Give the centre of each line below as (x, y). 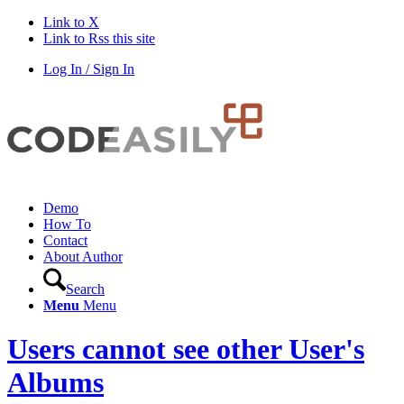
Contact (65, 240)
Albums (55, 383)
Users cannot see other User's (186, 349)
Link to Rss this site (99, 38)
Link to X (71, 22)
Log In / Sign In (89, 69)
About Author (83, 257)
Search (85, 289)
